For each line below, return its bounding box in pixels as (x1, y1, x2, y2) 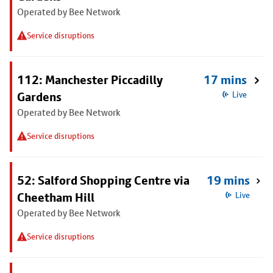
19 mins (207, 173, 250, 188)
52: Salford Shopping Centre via (17, 173, 190, 188)
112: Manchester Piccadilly (17, 73, 163, 87)
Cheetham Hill (17, 190, 94, 205)
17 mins (204, 73, 247, 87)
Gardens (17, 90, 62, 104)
